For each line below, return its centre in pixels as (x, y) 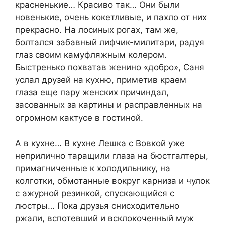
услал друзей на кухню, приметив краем (101, 80)
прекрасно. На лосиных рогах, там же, (97, 30)
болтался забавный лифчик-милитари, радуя (110, 42)
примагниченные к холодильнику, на (93, 168)
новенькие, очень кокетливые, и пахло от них (111, 17)
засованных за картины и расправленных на (109, 105)
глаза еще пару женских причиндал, (92, 93)
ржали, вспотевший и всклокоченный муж (104, 218)
